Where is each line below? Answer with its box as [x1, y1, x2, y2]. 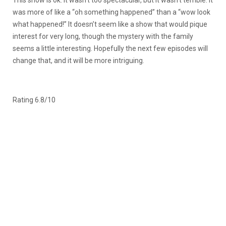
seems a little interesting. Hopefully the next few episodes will [13, 44, 208, 53]
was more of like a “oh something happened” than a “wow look [13, 8, 210, 17]
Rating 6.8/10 [13, 96, 55, 104]
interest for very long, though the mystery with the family [13, 32, 193, 41]
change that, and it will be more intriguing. [13, 56, 146, 65]
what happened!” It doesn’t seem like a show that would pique [13, 20, 207, 29]
